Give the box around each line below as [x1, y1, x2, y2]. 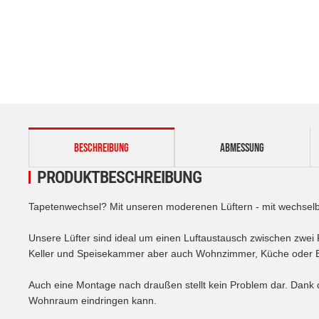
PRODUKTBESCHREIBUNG [37, 167, 202, 187]
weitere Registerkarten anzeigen [28, 127, 176, 141]
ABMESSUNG [220, 140, 264, 155]
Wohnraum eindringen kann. [28, 294, 157, 306]
